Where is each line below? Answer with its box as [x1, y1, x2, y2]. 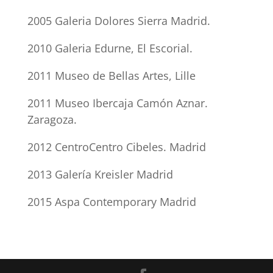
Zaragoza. [27, 112, 77, 127]
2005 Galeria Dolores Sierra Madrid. [27, 13, 210, 28]
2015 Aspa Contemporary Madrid [27, 194, 196, 209]
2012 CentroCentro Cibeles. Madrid [27, 140, 206, 154]
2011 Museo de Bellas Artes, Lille [27, 68, 196, 83]
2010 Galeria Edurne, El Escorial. [27, 41, 193, 55]
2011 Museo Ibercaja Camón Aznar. [27, 96, 208, 110]
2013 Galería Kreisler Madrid [27, 167, 173, 182]
